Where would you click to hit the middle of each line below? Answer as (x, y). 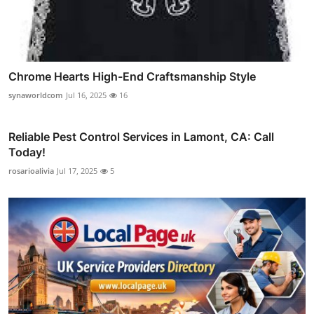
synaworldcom (36, 95)
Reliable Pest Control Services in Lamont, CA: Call (141, 136)
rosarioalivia (31, 170)
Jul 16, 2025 (86, 95)
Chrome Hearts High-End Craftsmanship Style (132, 76)
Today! (27, 152)
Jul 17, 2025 (77, 170)
